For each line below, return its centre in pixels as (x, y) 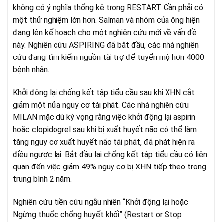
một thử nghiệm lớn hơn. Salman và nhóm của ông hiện (106, 20)
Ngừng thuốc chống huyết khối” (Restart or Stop (97, 214)
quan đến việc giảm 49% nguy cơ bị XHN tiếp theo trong (110, 166)
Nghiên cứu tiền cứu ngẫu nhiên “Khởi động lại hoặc (101, 202)
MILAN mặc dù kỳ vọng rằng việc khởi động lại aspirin (104, 117)
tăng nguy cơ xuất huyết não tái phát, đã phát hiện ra (104, 142)
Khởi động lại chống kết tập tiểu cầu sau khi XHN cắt (104, 92)
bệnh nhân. (31, 70)
